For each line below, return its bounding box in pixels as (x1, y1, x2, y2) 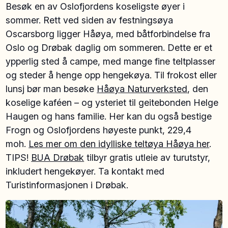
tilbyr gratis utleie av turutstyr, (84, 152, 211, 163)
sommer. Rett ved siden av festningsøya (6, 14, 174, 25)
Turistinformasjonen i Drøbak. (6, 179, 129, 190)
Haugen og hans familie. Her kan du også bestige (6, 110, 212, 122)
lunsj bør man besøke (6, 83, 97, 94)
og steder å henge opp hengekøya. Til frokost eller (6, 69, 217, 80)
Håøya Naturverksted (97, 83, 188, 94)
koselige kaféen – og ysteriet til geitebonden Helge (6, 97, 219, 108)
